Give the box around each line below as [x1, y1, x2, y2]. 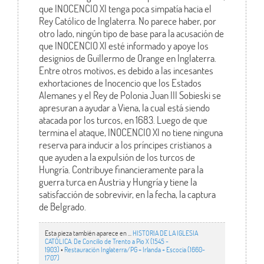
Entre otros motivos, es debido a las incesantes [38, 63, 213, 77]
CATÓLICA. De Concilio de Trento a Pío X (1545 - [44, 236, 169, 246]
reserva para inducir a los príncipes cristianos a [38, 137, 212, 151]
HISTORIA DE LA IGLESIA [132, 228, 198, 238]
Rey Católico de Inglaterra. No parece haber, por [38, 14, 216, 28]
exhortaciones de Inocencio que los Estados [38, 75, 202, 90]
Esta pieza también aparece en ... [44, 228, 133, 238]
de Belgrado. [38, 199, 86, 213]
